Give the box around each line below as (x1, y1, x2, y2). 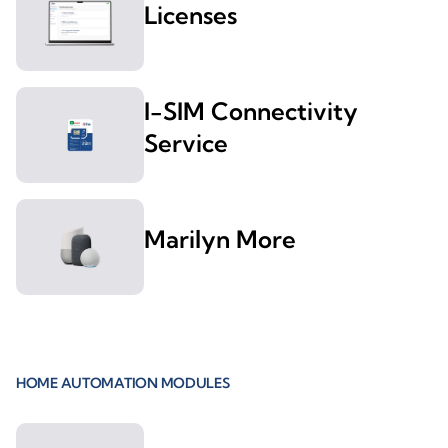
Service (144, 128, 228, 159)
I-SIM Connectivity (144, 96, 358, 127)
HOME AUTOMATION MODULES (16, 374, 230, 393)
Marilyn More (144, 224, 296, 255)
